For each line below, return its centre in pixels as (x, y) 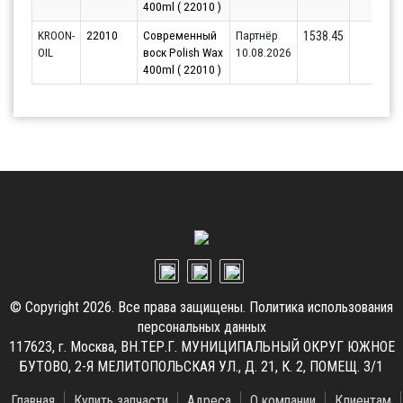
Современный (180, 36)
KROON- (56, 36)
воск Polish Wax (183, 53)
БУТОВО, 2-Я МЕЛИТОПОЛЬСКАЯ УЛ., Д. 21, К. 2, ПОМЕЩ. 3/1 (201, 367)
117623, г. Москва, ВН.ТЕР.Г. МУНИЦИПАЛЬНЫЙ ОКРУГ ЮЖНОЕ (201, 347)
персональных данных (201, 327)
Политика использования (321, 308)
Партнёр (257, 36)
